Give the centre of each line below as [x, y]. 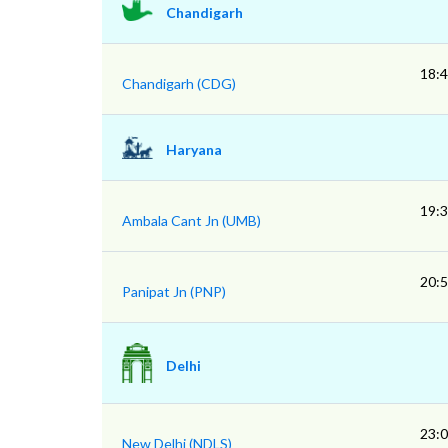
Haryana [194, 149]
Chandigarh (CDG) [179, 83]
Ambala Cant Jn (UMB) [191, 220]
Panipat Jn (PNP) [174, 291]
